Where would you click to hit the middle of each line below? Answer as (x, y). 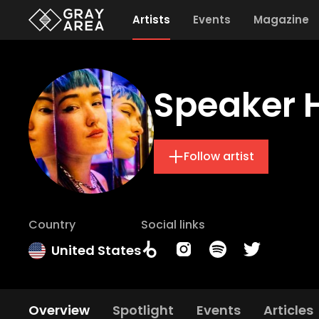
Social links (173, 225)
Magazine (281, 20)
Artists (151, 20)
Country (52, 225)
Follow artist (219, 156)
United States (96, 250)
